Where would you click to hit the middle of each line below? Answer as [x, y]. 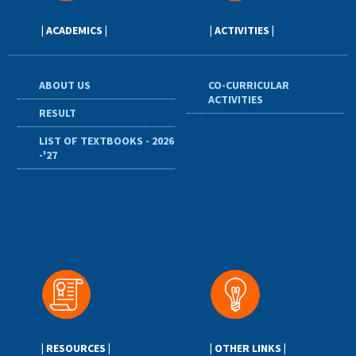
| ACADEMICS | [74, 30]
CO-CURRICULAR [249, 85]
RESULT [58, 112]
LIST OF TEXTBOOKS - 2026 [107, 140]
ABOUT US [65, 85]
